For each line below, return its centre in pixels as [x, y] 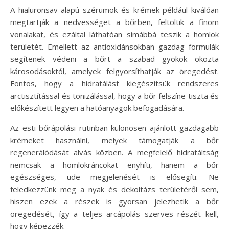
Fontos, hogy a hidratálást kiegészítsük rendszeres [114, 84]
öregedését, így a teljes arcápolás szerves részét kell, [114, 214]
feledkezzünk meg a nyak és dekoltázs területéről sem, [114, 189]
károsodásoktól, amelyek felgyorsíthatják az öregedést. [114, 71]
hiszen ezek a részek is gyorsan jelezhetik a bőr [114, 202]
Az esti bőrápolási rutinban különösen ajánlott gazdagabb [114, 128]
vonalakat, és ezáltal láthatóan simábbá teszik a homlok [114, 35]
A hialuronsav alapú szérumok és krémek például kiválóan [114, 10]
